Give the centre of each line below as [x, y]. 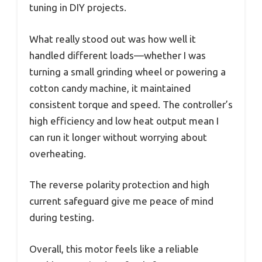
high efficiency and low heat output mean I [124, 120]
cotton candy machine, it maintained [110, 88]
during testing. [62, 217]
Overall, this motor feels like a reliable [114, 249]
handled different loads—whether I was [118, 55]
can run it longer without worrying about [118, 137]
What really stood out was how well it [113, 39]
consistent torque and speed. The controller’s [131, 104]
